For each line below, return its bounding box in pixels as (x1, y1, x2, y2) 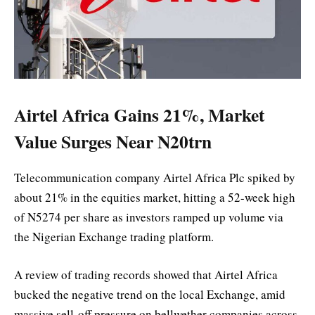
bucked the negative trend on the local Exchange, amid (14, 285, 285, 302)
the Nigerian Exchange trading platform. (14, 228, 214, 245)
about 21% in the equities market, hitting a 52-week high (14, 188, 295, 205)
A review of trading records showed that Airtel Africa (14, 266, 278, 283)
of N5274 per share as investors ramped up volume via (14, 208, 283, 225)
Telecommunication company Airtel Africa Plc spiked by (14, 169, 295, 186)
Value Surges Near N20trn (14, 127, 212, 155)
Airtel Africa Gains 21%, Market (14, 101, 264, 128)
